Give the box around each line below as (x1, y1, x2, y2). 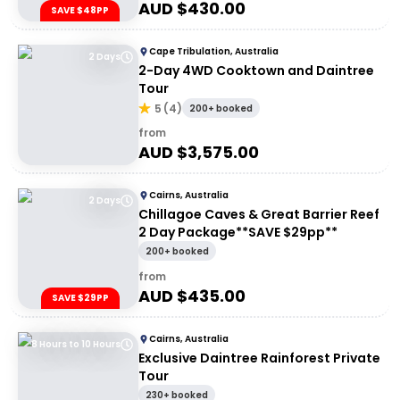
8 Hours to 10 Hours (31, 337, 121, 351)
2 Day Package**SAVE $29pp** (138, 223, 337, 241)
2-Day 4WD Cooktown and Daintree (138, 62, 374, 79)
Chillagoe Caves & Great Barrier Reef (138, 205, 379, 223)
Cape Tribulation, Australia (149, 45, 279, 58)
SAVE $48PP (51, 4, 109, 17)
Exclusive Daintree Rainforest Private (138, 349, 380, 367)
